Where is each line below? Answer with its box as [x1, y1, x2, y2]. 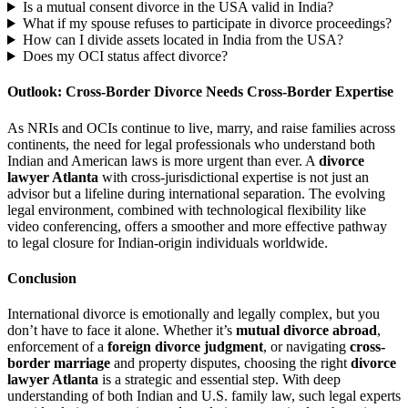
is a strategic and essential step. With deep [98, 372, 341, 388]
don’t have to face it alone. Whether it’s [7, 322, 236, 339]
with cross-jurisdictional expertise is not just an [98, 168, 369, 185]
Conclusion [7, 270, 76, 286]
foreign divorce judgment [107, 339, 263, 355]
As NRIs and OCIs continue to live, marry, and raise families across [7, 119, 395, 136]
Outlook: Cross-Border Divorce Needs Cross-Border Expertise [7, 84, 393, 100]
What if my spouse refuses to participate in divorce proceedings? [22, 15, 392, 32]
